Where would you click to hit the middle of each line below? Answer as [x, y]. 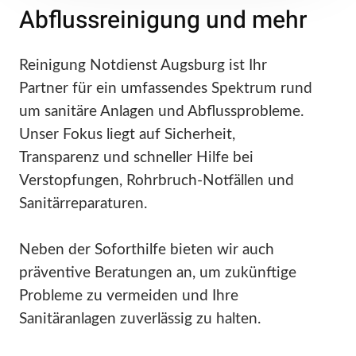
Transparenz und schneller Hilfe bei [136, 158]
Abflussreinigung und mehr [163, 21]
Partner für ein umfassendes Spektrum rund [166, 89]
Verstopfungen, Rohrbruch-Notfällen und [157, 181]
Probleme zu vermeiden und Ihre [129, 296]
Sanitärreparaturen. [83, 204]
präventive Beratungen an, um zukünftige [158, 273]
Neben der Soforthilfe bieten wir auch [147, 250]
